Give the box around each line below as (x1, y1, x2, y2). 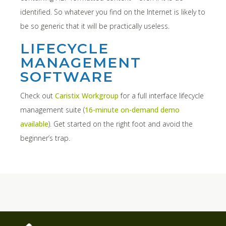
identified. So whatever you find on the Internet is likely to (20, 7, 205, 17)
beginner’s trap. (20, 133, 72, 143)
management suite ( (20, 104, 85, 115)
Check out (20, 90, 55, 100)
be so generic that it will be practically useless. (20, 21, 169, 31)
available (20, 119, 48, 129)
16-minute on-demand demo (85, 104, 180, 115)
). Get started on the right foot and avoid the (48, 119, 193, 129)
